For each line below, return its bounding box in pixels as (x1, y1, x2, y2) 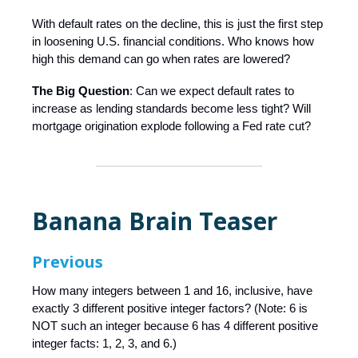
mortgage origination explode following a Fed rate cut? (32, 119, 311, 133)
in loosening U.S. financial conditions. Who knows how (32, 34, 314, 49)
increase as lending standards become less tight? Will (32, 101, 311, 116)
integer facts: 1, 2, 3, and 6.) (32, 336, 177, 351)
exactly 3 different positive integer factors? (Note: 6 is (32, 301, 308, 316)
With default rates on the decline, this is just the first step (32, 17, 323, 31)
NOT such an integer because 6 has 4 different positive (32, 319, 318, 333)
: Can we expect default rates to (129, 84, 294, 98)
